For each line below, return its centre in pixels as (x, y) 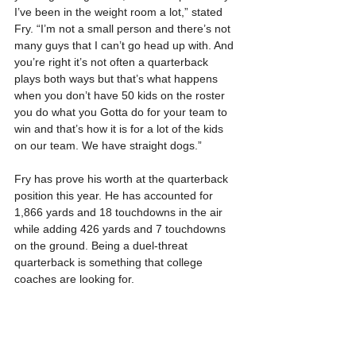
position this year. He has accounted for (115, 195)
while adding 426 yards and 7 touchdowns (122, 228)
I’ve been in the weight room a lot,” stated (120, 12)
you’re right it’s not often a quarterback (113, 62)
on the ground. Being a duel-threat (103, 245)
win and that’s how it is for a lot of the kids (120, 128)
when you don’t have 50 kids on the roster (121, 95)
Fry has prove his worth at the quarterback (123, 178)
